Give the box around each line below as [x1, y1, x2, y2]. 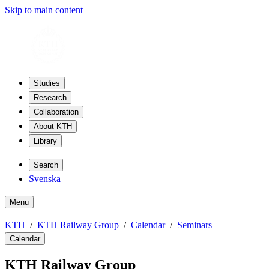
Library [34, 136, 57, 145]
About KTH [34, 122, 72, 131]
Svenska [29, 174, 61, 184]
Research [34, 93, 67, 102]
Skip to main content [5, 5, 83, 15]
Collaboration [34, 107, 79, 116]
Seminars [177, 220, 212, 230]
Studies [34, 79, 60, 88]
